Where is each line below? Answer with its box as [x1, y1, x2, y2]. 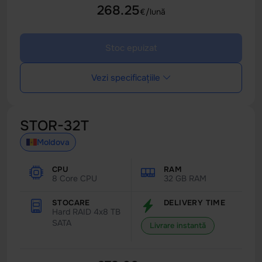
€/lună [139, 6, 166, 17]
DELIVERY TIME [164, 198, 226, 208]
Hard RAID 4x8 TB [52, 206, 120, 217]
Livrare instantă [150, 220, 206, 230]
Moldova [37, 137, 70, 147]
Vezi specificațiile [91, 72, 160, 84]
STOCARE [52, 198, 90, 208]
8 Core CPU [52, 173, 97, 184]
